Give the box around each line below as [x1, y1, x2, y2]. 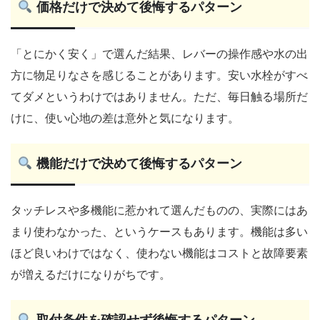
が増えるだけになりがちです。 [11, 269, 171, 281]
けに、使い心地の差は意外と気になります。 [11, 112, 239, 125]
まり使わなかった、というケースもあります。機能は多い [11, 226, 308, 239]
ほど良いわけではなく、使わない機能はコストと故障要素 [11, 247, 308, 260]
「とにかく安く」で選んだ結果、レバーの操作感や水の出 [11, 48, 308, 61]
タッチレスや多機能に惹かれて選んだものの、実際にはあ [11, 204, 308, 217]
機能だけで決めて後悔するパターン [32, 156, 242, 171]
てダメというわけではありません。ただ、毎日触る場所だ [11, 91, 308, 104]
